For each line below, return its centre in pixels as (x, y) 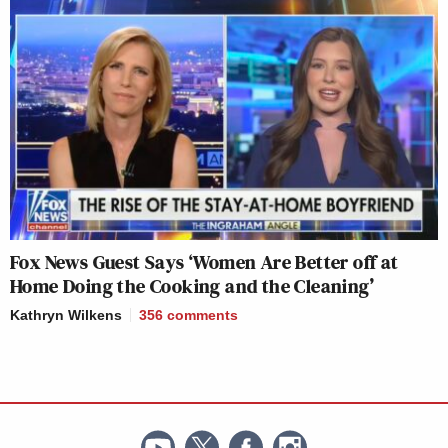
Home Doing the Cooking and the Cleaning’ (192, 286)
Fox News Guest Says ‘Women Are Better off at (204, 262)
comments (202, 315)
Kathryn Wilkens (66, 315)
